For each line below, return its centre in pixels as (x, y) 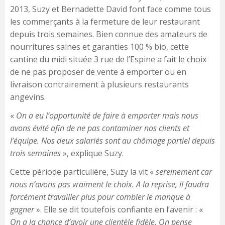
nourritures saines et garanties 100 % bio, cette (99, 47)
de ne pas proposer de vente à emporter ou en (98, 72)
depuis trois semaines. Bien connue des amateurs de (109, 34)
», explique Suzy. (92, 153)
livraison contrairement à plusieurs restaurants (99, 85)
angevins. (28, 97)
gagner (22, 210)
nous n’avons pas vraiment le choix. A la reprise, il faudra (109, 185)
